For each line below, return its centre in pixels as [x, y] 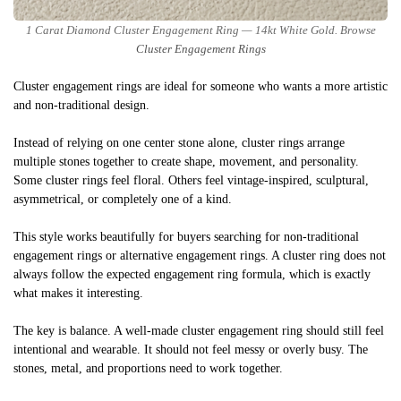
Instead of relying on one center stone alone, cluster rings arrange [179, 142]
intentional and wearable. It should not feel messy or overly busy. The [191, 349]
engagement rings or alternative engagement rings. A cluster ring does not [200, 255]
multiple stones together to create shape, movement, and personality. [186, 161]
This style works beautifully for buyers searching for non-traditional [186, 236]
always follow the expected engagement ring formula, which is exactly [192, 274]
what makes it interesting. [78, 293]
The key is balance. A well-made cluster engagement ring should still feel [199, 330]
